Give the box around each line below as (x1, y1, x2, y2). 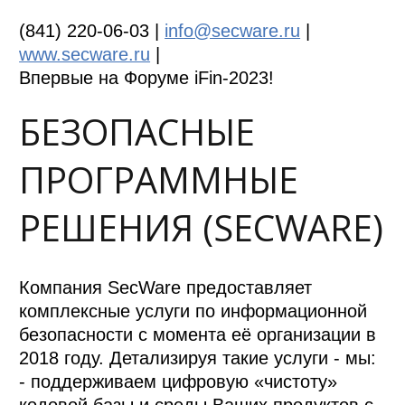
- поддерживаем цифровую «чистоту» (19, 372, 338, 392)
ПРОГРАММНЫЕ (19, 155, 299, 204)
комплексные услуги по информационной (19, 301, 368, 322)
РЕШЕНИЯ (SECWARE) (19, 202, 384, 252)
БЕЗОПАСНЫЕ (19, 107, 256, 156)
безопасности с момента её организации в (19, 325, 377, 345)
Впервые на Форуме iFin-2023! (19, 68, 275, 89)
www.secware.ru (19, 44, 151, 65)
